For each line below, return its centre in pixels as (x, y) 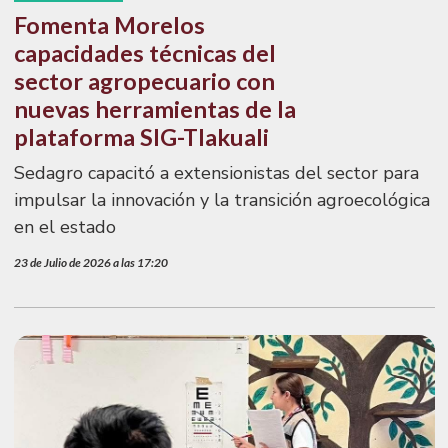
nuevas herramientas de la (154, 109)
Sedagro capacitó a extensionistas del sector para (216, 173)
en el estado (64, 227)
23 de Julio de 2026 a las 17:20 (90, 262)
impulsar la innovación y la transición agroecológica (221, 200)
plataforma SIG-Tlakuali (141, 137)
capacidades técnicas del (144, 53)
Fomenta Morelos (109, 25)
